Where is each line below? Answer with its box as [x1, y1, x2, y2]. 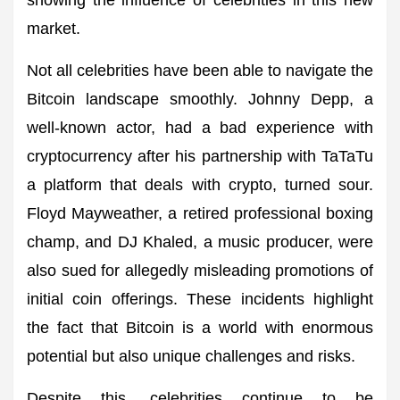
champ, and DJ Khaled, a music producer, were [27, 233, 373, 251]
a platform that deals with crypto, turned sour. [27, 176, 373, 194]
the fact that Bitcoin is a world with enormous [27, 319, 373, 337]
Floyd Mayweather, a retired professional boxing [27, 204, 373, 222]
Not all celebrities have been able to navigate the [27, 62, 373, 79]
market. [27, 20, 80, 37]
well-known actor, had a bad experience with [27, 119, 373, 137]
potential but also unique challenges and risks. [27, 347, 355, 365]
